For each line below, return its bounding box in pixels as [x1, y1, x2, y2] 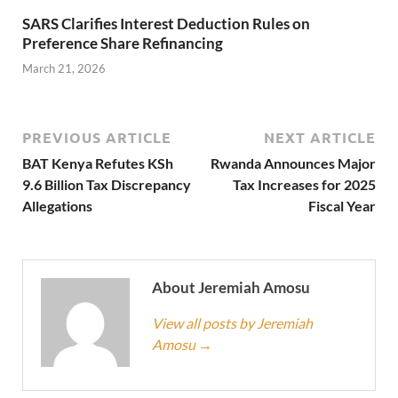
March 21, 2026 [22, 61, 106, 76]
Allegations [22, 197, 92, 215]
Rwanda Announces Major [211, 155, 376, 172]
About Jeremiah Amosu [152, 278, 310, 298]
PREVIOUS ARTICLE [22, 128, 171, 147]
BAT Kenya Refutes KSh [22, 155, 173, 172]
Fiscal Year [308, 197, 376, 215]
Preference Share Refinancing [22, 33, 223, 52]
